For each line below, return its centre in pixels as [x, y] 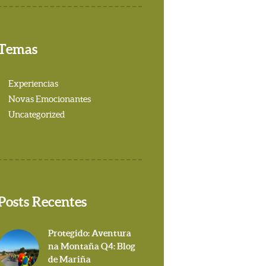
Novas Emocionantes [49, 99]
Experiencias [33, 84]
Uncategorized [36, 115]
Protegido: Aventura [89, 233]
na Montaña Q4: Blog [91, 246]
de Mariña [69, 259]
